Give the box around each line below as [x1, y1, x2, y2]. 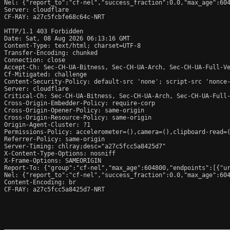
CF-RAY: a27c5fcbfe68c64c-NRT [4, 13, 105, 21]
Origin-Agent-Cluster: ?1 [4, 121, 90, 128]
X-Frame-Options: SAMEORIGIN [4, 157, 101, 164]
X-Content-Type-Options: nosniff [4, 149, 116, 157]
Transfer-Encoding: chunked [4, 49, 98, 56]
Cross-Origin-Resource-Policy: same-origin [4, 113, 151, 121]
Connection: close [4, 56, 65, 64]
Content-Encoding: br [4, 178, 76, 186]
